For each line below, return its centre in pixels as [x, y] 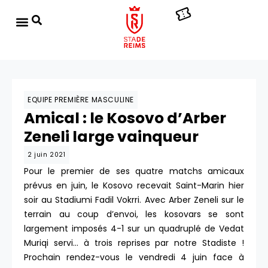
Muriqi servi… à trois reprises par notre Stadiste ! [134, 243]
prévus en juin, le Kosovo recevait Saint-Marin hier [134, 185]
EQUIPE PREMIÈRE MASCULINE [81, 100]
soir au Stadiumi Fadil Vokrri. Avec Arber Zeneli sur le [134, 200]
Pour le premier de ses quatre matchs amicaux [134, 171]
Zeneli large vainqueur [111, 137]
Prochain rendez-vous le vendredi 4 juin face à [134, 257]
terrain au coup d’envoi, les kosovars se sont [134, 214]
